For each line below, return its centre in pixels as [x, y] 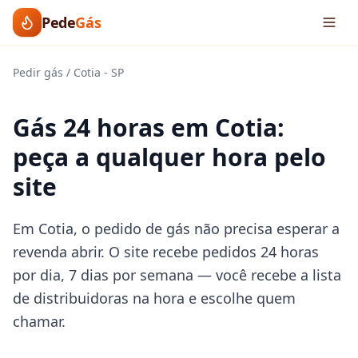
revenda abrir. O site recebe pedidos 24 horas [166, 252]
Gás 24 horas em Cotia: [149, 127]
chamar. [39, 321]
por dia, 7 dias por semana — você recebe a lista [177, 275]
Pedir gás [38, 72]
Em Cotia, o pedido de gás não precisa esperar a [176, 229]
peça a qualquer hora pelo [169, 157]
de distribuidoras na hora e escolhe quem [154, 298]
